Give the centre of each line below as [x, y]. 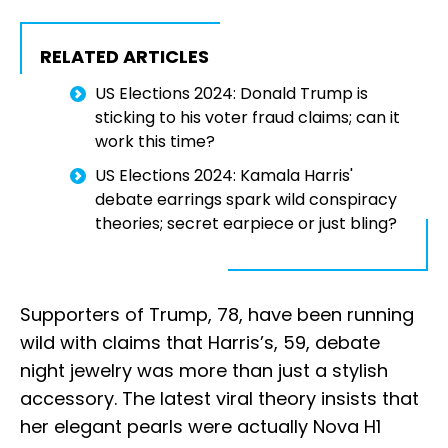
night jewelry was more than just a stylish [204, 371]
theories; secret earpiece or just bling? [246, 224]
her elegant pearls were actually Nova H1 [200, 427]
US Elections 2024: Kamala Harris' [224, 176]
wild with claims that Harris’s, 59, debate [200, 343]
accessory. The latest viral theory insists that [219, 399]
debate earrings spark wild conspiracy [246, 200]
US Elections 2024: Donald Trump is [231, 94]
